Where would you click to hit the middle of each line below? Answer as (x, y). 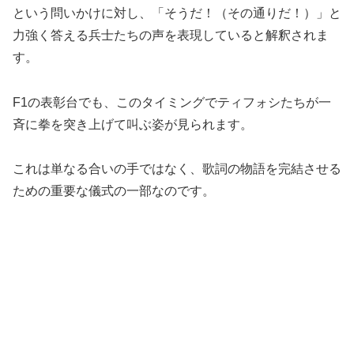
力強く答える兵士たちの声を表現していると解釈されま (171, 35)
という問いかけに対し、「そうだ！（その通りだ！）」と (177, 13)
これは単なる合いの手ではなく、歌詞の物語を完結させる (177, 169)
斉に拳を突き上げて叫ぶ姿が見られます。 (133, 124)
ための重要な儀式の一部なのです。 (114, 191)
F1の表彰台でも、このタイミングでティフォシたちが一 (172, 102)
